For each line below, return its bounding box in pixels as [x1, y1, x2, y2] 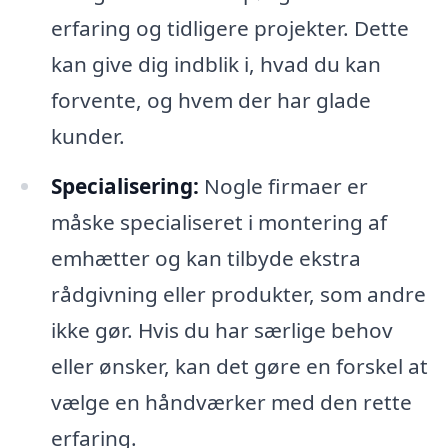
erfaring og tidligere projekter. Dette [50, 14, 409, 43]
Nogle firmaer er [198, 172, 368, 201]
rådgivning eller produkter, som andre [50, 280, 426, 309]
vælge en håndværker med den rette [50, 388, 412, 417]
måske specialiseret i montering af [50, 208, 387, 237]
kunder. [50, 122, 125, 151]
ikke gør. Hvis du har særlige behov [50, 316, 393, 345]
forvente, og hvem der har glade [50, 86, 371, 115]
